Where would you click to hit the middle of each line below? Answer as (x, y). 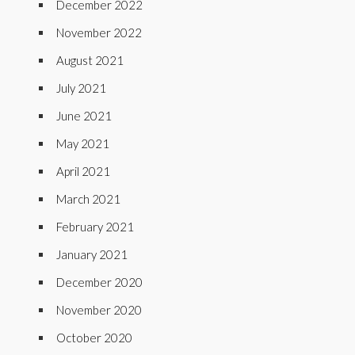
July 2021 (81, 88)
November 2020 (99, 310)
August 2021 (90, 60)
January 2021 (92, 254)
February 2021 (95, 227)
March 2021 (88, 199)
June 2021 (84, 116)
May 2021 (83, 143)
